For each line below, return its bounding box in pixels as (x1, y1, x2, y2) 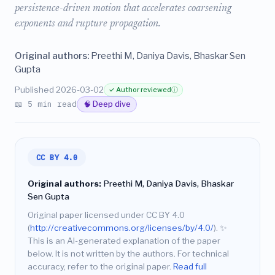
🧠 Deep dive (83, 99, 131, 109)
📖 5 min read (15, 98, 77, 109)
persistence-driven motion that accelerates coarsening (15, 4, 231, 14)
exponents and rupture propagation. (15, 19, 161, 29)
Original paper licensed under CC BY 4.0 (28, 210, 185, 220)
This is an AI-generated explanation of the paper (28, 236, 220, 246)
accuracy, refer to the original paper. (28, 261, 173, 272)
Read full (173, 261, 207, 272)
